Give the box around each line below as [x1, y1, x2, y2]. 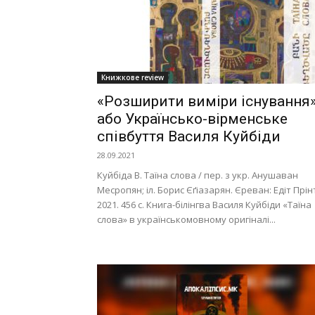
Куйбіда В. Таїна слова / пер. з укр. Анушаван [97, 169, 298, 181]
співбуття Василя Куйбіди [97, 128, 281, 145]
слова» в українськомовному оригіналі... [97, 213, 276, 226]
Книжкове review [101, 72, 164, 82]
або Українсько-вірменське [97, 110, 288, 127]
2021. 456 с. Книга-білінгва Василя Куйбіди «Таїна [97, 198, 311, 211]
